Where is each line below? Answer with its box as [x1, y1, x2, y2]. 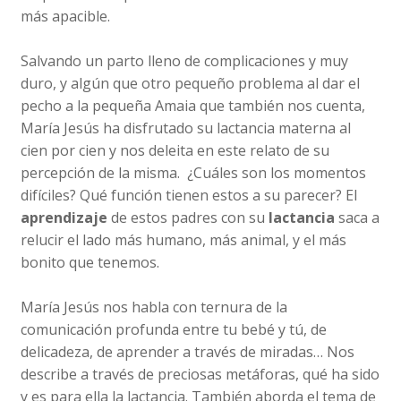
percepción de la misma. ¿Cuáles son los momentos [21, 162, 367, 183]
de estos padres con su [107, 207, 269, 227]
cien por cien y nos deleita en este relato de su [21, 140, 330, 160]
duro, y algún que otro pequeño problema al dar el [21, 73, 361, 93]
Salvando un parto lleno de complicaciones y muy [21, 50, 349, 71]
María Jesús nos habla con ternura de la [21, 296, 288, 317]
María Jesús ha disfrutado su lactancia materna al [21, 117, 352, 138]
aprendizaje [21, 207, 108, 227]
